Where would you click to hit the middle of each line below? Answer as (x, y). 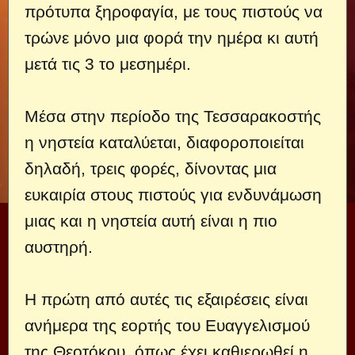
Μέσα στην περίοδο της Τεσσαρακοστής (173, 116)
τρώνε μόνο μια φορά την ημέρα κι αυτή (172, 37)
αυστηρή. (59, 246)
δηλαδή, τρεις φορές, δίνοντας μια (151, 168)
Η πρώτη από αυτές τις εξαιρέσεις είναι (166, 299)
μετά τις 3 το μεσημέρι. (108, 63)
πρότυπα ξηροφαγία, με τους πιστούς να (174, 11)
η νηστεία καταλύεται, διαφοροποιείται (164, 142)
